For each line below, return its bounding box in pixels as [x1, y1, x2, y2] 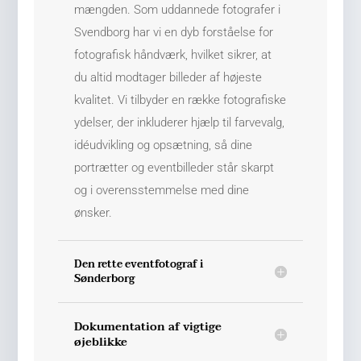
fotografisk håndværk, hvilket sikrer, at [74, 47, 272, 62]
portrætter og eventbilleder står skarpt [74, 160, 275, 175]
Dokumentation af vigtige [74, 317, 222, 336]
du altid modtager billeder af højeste [74, 69, 263, 85]
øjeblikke [74, 332, 128, 351]
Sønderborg [74, 269, 135, 288]
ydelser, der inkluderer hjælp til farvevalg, [74, 114, 285, 130]
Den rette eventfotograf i [74, 255, 204, 273]
